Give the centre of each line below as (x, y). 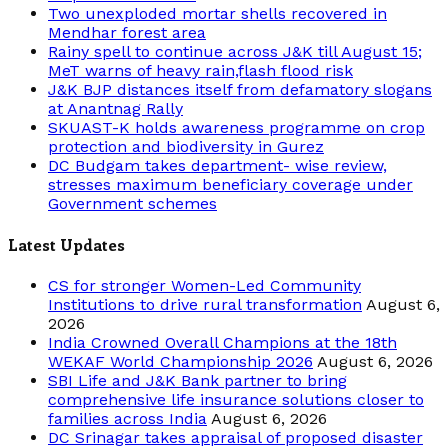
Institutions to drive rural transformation (205, 305)
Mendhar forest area (127, 32)
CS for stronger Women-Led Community (204, 286)
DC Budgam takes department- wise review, (217, 165)
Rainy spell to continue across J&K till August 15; (235, 51)
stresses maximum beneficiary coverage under (230, 184)
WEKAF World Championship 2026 (180, 362)
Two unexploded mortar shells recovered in (217, 13)
